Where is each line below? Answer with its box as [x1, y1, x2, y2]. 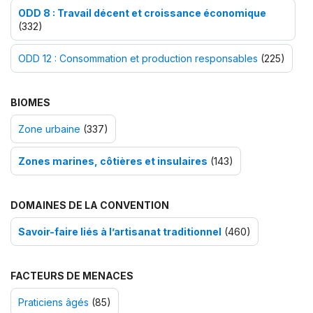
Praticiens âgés [18, 296, 89, 308]
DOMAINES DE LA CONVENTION [10, 198, 169, 211]
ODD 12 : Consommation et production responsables [18, 52, 258, 64]
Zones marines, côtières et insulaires [18, 154, 208, 167]
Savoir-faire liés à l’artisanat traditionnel [18, 225, 221, 238]
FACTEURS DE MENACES [10, 269, 133, 282]
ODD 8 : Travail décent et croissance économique [18, 6, 266, 19]
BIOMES [10, 96, 50, 108]
